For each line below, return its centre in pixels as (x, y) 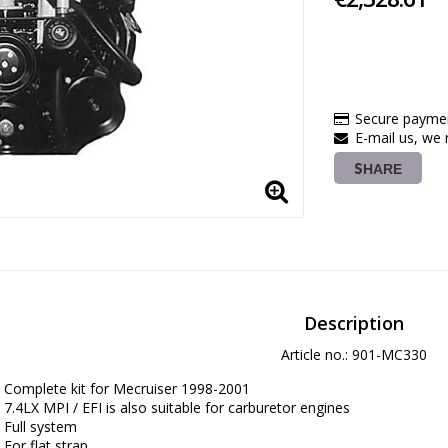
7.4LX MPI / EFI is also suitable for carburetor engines (177, 407)
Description (354, 323)
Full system (40, 426)
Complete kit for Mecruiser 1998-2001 (127, 388)
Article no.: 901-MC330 (354, 354)
